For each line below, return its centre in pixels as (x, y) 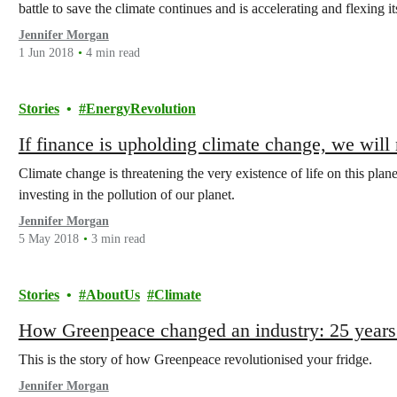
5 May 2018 (48, 239)
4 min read (113, 53)
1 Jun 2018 (46, 53)
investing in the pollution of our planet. (126, 195)
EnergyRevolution (140, 109)
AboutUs (113, 295)
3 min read (118, 239)
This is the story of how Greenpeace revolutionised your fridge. (195, 359)
